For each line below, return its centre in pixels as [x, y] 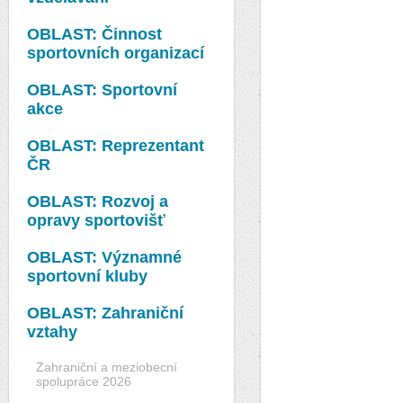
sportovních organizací [116, 53]
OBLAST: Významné [104, 257]
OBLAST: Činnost [94, 34]
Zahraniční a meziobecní [107, 367]
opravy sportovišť [96, 220]
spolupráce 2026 [84, 381]
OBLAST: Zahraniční [105, 313]
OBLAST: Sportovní [102, 90]
